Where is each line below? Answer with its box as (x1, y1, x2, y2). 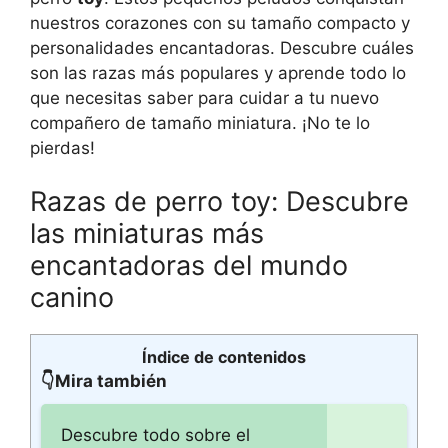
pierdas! (30, 137, 95, 158)
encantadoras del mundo (30, 249, 348, 282)
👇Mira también (41, 371, 167, 391)
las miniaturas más (30, 217, 264, 250)
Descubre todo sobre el (61, 425, 250, 445)
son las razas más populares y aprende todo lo (30, 62, 406, 83)
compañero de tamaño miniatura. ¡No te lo (30, 112, 370, 133)
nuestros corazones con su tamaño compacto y (30, 12, 410, 33)
